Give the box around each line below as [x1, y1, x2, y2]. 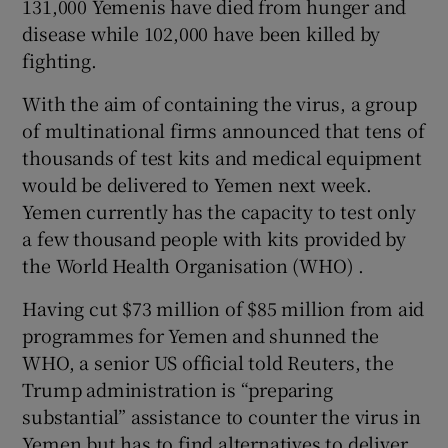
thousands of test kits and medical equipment [22, 143, 422, 170]
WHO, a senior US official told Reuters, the [22, 348, 394, 375]
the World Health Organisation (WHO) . [22, 251, 365, 278]
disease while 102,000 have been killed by [22, 19, 381, 46]
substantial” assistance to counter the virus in [22, 402, 422, 429]
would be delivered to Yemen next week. [22, 170, 372, 197]
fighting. [22, 46, 97, 73]
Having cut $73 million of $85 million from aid [22, 294, 425, 321]
